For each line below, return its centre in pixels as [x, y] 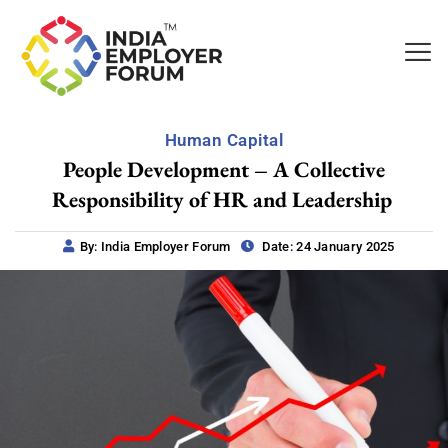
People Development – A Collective [224, 169]
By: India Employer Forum [155, 246]
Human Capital [224, 139]
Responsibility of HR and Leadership [224, 199]
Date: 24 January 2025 [327, 246]
